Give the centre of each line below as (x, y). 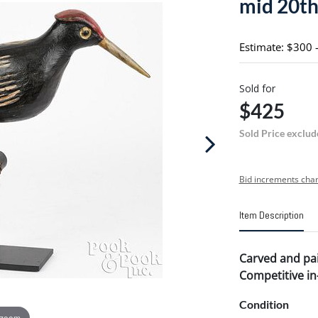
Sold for (257, 88)
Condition (264, 304)
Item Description (271, 215)
